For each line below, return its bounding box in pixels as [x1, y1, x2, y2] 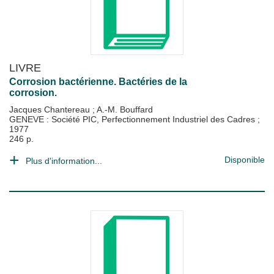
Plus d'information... [26, 156, 102, 166]
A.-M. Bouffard [97, 105, 153, 114]
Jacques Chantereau [9, 105, 92, 114]
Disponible [224, 155, 265, 165]
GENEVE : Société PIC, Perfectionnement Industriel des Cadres [9, 114, 257, 124]
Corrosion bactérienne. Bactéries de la [9, 76, 187, 87]
